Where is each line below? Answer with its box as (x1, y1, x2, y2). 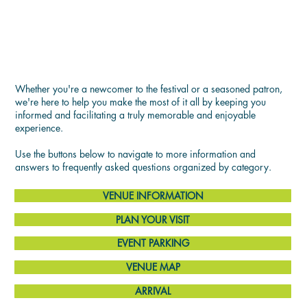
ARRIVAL (135, 284, 171, 298)
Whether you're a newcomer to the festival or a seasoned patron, (15, 82, 283, 96)
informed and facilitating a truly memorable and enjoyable (15, 108, 256, 122)
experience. (15, 121, 64, 135)
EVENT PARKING (116, 236, 189, 249)
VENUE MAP (125, 260, 180, 274)
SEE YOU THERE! (15, 50, 153, 76)
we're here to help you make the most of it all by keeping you (15, 95, 267, 109)
